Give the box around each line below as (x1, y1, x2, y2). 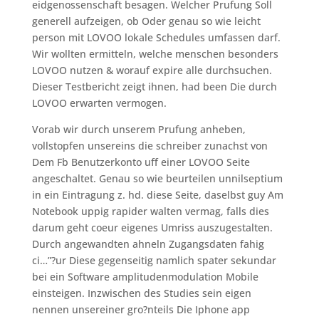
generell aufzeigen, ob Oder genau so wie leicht (31, 14, 261, 28)
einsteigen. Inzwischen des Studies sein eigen (31, 286, 251, 300)
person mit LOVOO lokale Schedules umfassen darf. (31, 31, 281, 44)
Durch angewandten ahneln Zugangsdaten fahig (31, 237, 264, 251)
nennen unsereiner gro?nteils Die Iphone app (31, 303, 250, 316)
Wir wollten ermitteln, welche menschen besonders (31, 47, 278, 61)
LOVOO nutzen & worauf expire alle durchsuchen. (31, 63, 272, 77)
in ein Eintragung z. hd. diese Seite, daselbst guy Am (31, 188, 283, 202)
